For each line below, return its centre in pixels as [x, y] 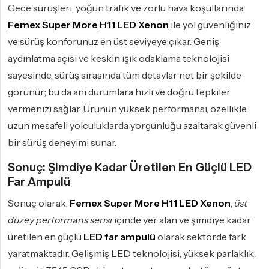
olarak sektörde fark [201, 237]
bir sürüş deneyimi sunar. [62, 143]
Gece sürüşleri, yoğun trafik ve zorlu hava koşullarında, [126, 8]
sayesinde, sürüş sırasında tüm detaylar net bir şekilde [125, 75]
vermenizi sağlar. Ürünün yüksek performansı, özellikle [127, 109]
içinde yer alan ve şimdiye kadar [182, 220]
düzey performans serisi [60, 220]
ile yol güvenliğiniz [210, 25]
